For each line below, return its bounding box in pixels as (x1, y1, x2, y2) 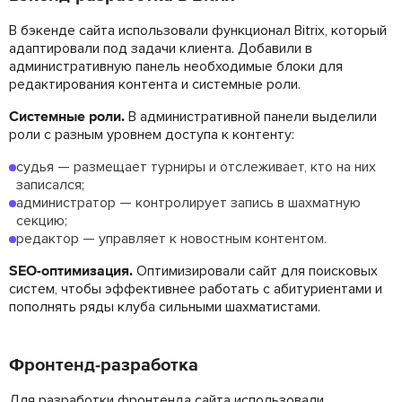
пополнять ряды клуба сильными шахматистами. (9, 297, 320, 316)
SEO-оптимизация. (9, 261, 133, 280)
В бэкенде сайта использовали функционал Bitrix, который (9, 21, 387, 39)
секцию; (16, 211, 67, 230)
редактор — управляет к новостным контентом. (16, 229, 327, 248)
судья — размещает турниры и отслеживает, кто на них (16, 157, 376, 176)
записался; (16, 175, 84, 194)
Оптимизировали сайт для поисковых (133, 261, 378, 280)
